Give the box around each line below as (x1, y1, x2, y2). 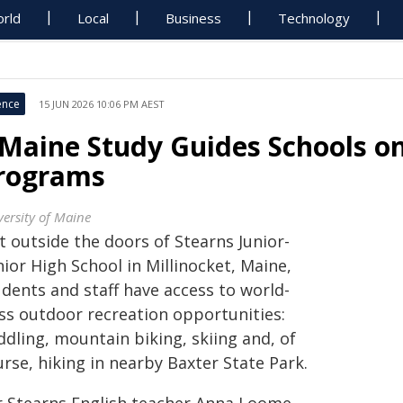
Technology (278, 9, 351, 27)
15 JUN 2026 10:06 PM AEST (39, 97, 165, 111)
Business (166, 9, 222, 27)
